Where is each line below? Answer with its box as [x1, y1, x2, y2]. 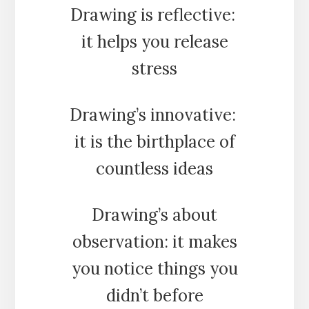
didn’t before [106, 284, 203, 306]
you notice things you [71, 257, 238, 279]
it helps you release [81, 30, 228, 52]
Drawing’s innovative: [69, 103, 240, 126]
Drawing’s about [92, 203, 217, 226]
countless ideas [96, 157, 213, 179]
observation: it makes [72, 230, 237, 252]
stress [132, 57, 177, 79]
